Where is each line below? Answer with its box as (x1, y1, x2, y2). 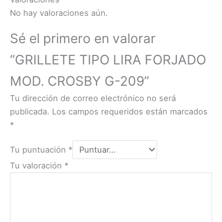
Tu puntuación (10, 145, 68, 155)
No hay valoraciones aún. (10, 8, 108, 18)
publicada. (10, 107, 50, 117)
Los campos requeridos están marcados (52, 107, 208, 117)
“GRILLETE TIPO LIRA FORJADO (10, 52, 206, 68)
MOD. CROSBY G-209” (10, 73, 149, 89)
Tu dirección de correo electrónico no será (10, 93, 176, 104)
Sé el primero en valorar (10, 30, 156, 47)
